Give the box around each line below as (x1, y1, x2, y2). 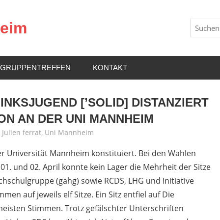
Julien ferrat (1, 128, 41, 137)
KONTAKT (92, 63, 127, 72)
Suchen (189, 19, 214, 29)
